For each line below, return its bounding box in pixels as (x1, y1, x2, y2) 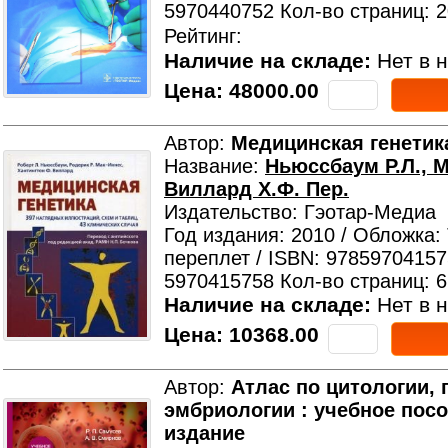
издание (164, 422, 245, 444)
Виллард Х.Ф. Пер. (164, 178, 349, 200)
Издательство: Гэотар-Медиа (164, 201, 436, 223)
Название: (164, 155, 265, 177)
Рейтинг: (164, 25, 242, 47)
